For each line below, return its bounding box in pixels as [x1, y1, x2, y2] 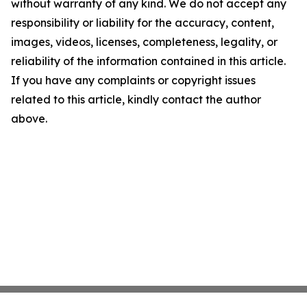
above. [11, 112, 47, 125]
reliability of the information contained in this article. [11, 54, 286, 68]
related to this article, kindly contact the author [11, 93, 261, 106]
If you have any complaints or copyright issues [11, 73, 256, 87]
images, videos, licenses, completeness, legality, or [11, 35, 278, 49]
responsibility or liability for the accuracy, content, [11, 16, 274, 29]
